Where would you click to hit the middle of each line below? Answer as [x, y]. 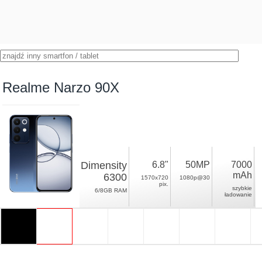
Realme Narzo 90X [61, 87]
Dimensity [104, 166]
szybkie [242, 188]
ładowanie [239, 194]
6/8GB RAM [111, 190]
